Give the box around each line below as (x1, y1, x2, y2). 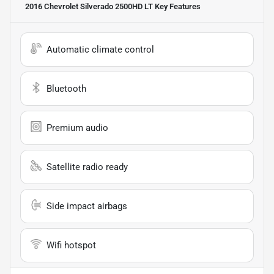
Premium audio (46, 122, 108, 133)
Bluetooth (46, 83, 86, 94)
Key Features (153, 1, 201, 11)
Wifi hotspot (46, 239, 96, 251)
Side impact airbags (46, 200, 127, 212)
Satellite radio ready (46, 161, 128, 172)
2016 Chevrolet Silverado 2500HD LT (25, 1, 153, 11)
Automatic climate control (46, 43, 154, 55)
